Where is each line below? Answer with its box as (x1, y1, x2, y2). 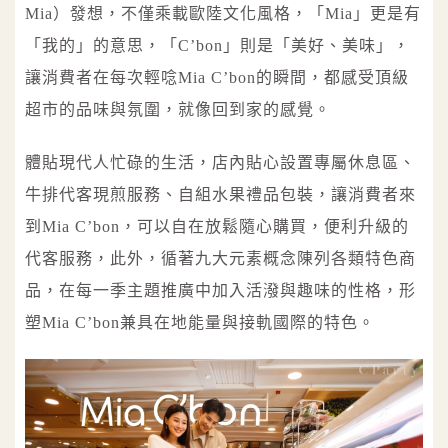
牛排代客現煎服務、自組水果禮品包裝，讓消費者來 (25, 185, 416, 203)
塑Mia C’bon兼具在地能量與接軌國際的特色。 (25, 313, 375, 331)
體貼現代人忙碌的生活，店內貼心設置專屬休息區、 (25, 153, 416, 171)
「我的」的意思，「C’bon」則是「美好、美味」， (25, 36, 410, 54)
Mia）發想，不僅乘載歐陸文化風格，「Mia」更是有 (25, 4, 421, 22)
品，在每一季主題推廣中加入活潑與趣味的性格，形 (25, 281, 416, 299)
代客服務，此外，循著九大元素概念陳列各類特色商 (25, 249, 416, 267)
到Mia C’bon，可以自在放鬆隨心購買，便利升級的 (25, 217, 409, 235)
